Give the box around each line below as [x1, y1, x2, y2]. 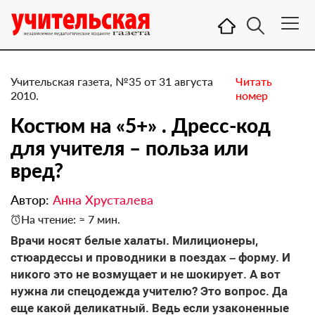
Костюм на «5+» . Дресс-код [11, 113, 271, 137]
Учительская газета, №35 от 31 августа [11, 75, 213, 88]
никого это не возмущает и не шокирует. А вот [11, 267, 281, 281]
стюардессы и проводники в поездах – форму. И [11, 250, 290, 264]
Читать [235, 75, 272, 88]
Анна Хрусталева [53, 192, 153, 207]
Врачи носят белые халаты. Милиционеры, [11, 233, 258, 247]
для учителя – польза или [11, 136, 248, 160]
